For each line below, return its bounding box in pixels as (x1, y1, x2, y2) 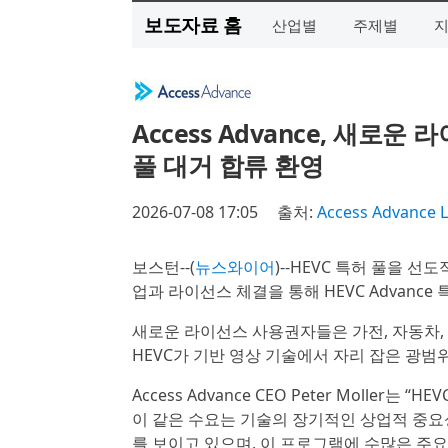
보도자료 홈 (144, 12, 241, 37)
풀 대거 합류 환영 (132, 148, 323, 182)
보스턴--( (132, 256, 195, 278)
